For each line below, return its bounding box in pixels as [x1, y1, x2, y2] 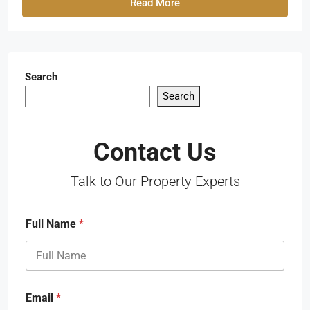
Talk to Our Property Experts [70, 173, 240, 190]
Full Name [26, 217, 79, 231]
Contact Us [93, 138, 217, 167]
